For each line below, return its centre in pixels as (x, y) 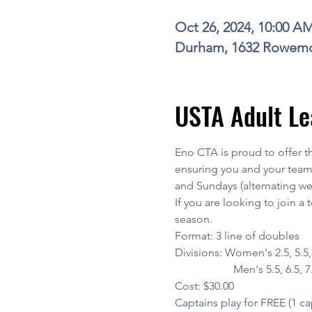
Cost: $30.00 (204, 286)
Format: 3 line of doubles (237, 235)
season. (193, 219)
